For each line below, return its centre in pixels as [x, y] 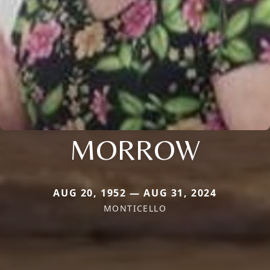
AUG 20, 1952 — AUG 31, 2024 [135, 193]
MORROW [135, 150]
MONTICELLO [135, 209]
